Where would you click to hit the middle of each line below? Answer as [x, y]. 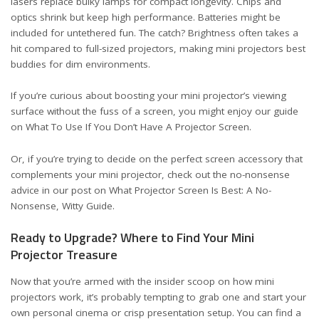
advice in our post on [60, 190]
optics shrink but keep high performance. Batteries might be [146, 17]
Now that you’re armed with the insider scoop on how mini [142, 281]
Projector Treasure [64, 255]
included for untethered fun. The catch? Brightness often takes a [155, 32]
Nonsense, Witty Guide [62, 205]
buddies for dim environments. [80, 64]
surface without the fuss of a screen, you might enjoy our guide [155, 111]
